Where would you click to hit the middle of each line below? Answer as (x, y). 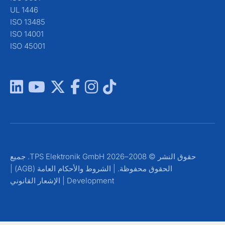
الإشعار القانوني (48, 181)
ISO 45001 (40, 46)
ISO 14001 (39, 34)
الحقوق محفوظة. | (154, 169)
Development (103, 181)
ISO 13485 (40, 22)
